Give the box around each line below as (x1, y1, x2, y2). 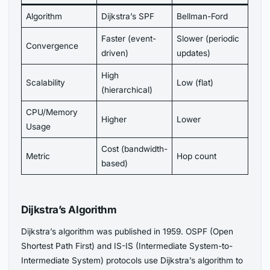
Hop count (177, 151, 217, 162)
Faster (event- (101, 34, 157, 44)
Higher (101, 115, 127, 125)
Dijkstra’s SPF (101, 11, 155, 22)
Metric (26, 151, 51, 162)
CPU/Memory (26, 107, 78, 118)
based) (101, 159, 128, 169)
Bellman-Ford (177, 11, 228, 22)
